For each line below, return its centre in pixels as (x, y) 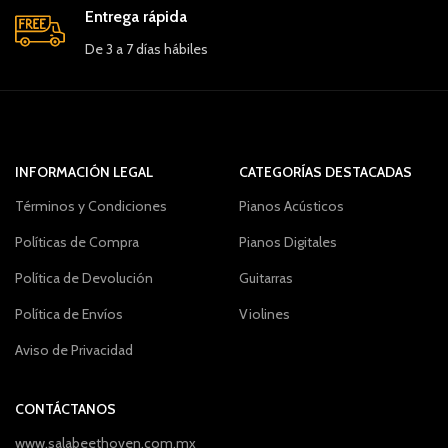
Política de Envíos (69, 314)
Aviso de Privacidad (74, 350)
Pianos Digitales (288, 242)
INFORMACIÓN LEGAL (84, 172)
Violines (264, 314)
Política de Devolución (84, 278)
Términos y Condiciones (91, 206)
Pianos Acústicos (291, 206)
